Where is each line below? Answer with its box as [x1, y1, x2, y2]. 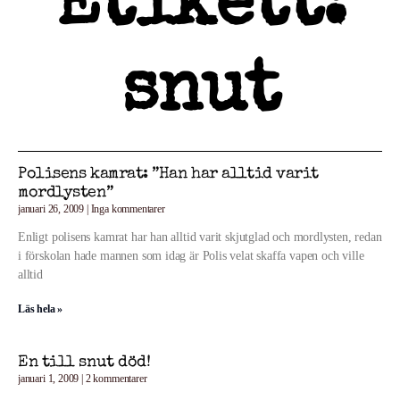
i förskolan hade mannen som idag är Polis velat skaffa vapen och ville [18, 249, 364, 262]
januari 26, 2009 [18, 203, 87, 215]
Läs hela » [18, 303, 63, 315]
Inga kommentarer [87, 203, 165, 215]
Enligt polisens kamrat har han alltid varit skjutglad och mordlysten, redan [18, 230, 382, 244]
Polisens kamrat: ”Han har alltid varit [18, 166, 319, 182]
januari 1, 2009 [18, 372, 82, 385]
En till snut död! [18, 354, 151, 371]
